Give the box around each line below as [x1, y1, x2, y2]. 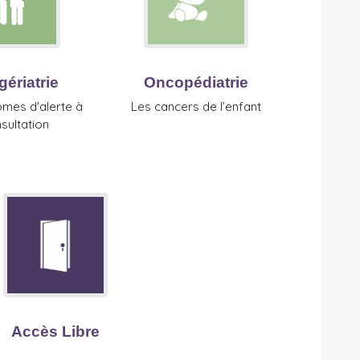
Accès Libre [10, 323, 100, 341]
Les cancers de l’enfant [131, 99, 261, 115]
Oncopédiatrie [144, 74, 248, 92]
